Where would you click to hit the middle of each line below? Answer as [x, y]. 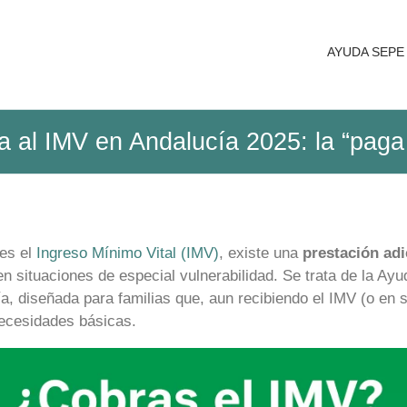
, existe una [261, 253]
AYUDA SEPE [366, 52]
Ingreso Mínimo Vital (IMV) [128, 253]
